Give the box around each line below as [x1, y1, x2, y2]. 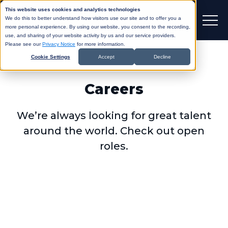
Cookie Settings [31, 54, 70, 60]
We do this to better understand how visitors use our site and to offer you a [5, 15, 181, 21]
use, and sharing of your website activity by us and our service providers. [5, 33, 176, 38]
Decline [154, 54, 171, 60]
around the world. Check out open [23, 125, 205, 137]
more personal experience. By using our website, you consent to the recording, [5, 24, 190, 30]
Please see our [5, 41, 42, 47]
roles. [100, 140, 128, 153]
